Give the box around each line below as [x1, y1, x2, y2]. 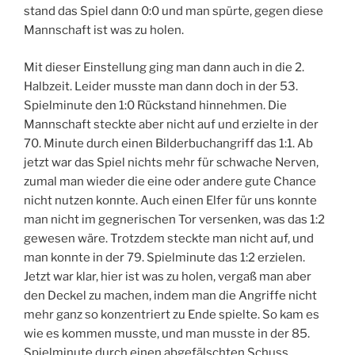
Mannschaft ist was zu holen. [24, 23, 184, 38]
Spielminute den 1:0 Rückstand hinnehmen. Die [24, 97, 287, 113]
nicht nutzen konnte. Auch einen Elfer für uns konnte [24, 193, 317, 208]
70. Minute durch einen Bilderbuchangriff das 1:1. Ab [24, 136, 313, 151]
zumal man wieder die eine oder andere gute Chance [24, 174, 316, 189]
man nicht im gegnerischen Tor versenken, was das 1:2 [24, 212, 325, 227]
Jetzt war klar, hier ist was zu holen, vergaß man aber [24, 269, 311, 284]
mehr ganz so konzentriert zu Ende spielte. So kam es [24, 307, 319, 322]
